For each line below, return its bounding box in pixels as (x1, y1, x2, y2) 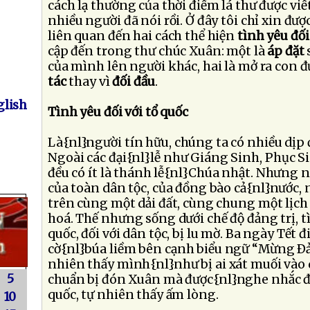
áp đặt (267, 44, 304, 59)
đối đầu (112, 74, 155, 89)
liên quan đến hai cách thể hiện (48, 28, 237, 44)
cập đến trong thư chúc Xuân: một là (48, 44, 268, 59)
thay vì (69, 74, 113, 89)
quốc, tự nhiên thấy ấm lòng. (48, 287, 219, 302)
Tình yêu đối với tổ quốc (48, 104, 189, 120)
